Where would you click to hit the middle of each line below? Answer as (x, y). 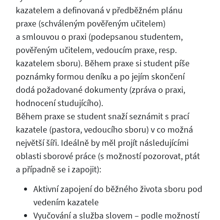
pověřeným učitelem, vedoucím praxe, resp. (96, 50)
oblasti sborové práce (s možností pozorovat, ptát (108, 156)
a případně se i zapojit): (58, 169)
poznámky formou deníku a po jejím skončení (100, 76)
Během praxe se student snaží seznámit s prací (102, 116)
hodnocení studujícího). (59, 103)
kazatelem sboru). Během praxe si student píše (102, 63)
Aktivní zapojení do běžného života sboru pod (118, 189)
